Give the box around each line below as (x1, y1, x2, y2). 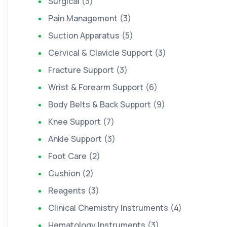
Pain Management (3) (48, 13, 131, 24)
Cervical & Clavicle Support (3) (48, 47, 166, 58)
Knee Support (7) (48, 116, 115, 127)
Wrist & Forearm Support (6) (48, 82, 158, 93)
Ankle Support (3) (48, 133, 116, 144)
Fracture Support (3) (48, 64, 128, 75)
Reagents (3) (48, 185, 99, 196)
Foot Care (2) (48, 150, 100, 162)
